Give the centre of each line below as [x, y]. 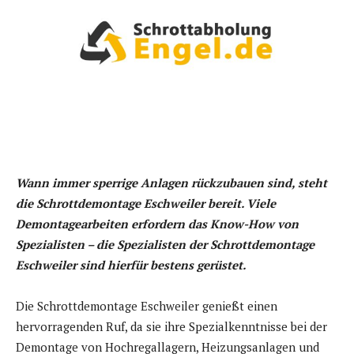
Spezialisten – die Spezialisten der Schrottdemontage [165, 245]
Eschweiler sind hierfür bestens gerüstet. [131, 265]
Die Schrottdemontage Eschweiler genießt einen [147, 306]
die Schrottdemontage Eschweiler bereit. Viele [146, 203]
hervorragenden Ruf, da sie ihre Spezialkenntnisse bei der [171, 327]
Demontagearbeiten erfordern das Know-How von [157, 224]
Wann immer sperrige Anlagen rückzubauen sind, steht [171, 183]
